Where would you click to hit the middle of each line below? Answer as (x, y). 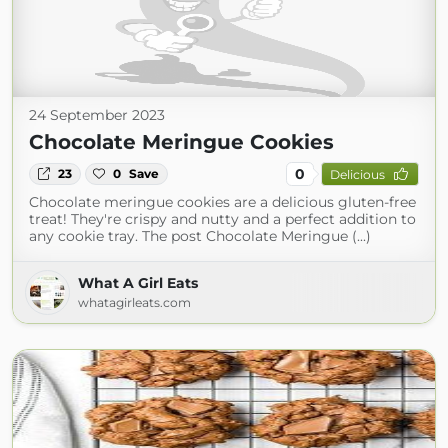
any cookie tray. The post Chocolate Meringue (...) (200, 236)
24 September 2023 (97, 115)
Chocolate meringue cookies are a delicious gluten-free (222, 202)
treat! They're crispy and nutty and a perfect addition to (222, 219)
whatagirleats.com (134, 302)
